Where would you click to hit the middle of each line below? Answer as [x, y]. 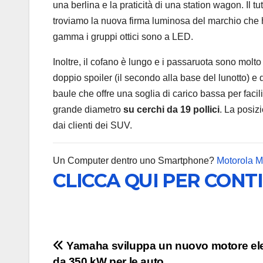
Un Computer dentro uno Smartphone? [135, 160]
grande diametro [88, 109]
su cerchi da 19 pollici [171, 109]
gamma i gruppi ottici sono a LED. [123, 36]
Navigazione [107, 250]
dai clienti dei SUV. [92, 125]
